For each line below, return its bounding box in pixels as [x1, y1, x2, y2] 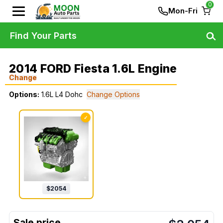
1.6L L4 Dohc [41, 90, 83, 99]
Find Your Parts [10, 30, 77, 41]
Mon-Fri [168, 6, 198, 15]
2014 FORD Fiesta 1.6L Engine [9, 62, 177, 76]
